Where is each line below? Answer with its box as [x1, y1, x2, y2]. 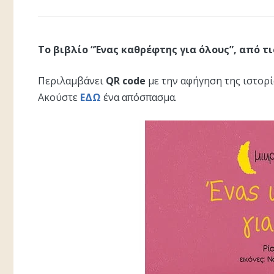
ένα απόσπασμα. [103, 91, 177, 104]
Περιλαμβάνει [38, 74, 106, 87]
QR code [106, 74, 146, 87]
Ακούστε [38, 91, 78, 104]
